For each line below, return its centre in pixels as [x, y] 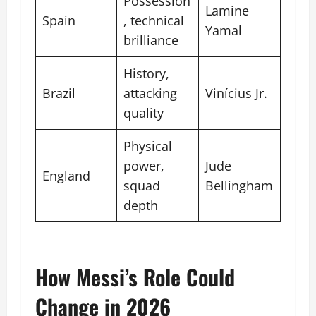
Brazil [59, 93]
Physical [148, 146]
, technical [154, 21]
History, [146, 74]
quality [144, 113]
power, [144, 166]
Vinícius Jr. [236, 93]
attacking [150, 93]
